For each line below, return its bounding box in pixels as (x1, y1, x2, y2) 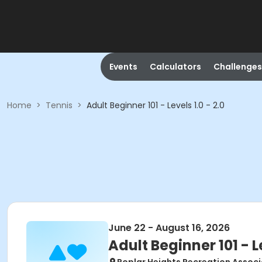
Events (109, 61, 137, 73)
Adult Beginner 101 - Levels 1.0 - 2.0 (87, 99, 225, 111)
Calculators (149, 61, 201, 73)
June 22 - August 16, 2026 (108, 221, 230, 235)
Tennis (46, 99, 73, 111)
